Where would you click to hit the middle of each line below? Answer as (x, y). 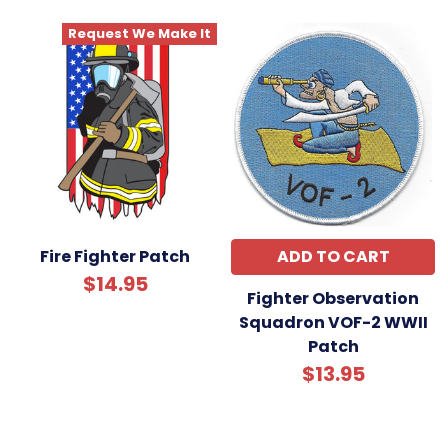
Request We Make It (139, 33)
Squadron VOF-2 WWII (333, 322)
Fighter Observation (333, 298)
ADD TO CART (333, 256)
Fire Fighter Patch (115, 256)
